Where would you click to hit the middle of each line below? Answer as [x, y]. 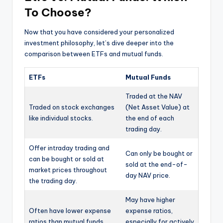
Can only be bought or [159, 153]
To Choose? [58, 12]
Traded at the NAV [154, 96]
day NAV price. [148, 175]
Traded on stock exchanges [72, 107]
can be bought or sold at [66, 159]
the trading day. [53, 180]
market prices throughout [68, 169]
